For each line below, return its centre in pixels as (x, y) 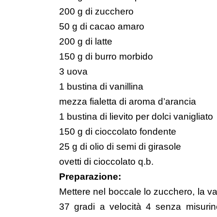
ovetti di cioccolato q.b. (106, 162)
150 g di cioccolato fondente (118, 132)
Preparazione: (90, 177)
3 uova (73, 72)
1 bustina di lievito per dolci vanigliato (136, 117)
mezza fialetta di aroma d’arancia (128, 102)
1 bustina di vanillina (101, 87)
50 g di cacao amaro (102, 27)
